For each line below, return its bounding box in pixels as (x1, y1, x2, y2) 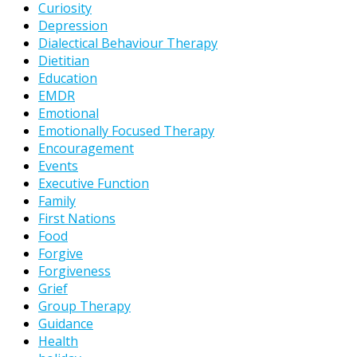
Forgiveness (38, 262, 111, 280)
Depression (38, 17, 108, 35)
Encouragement (38, 139, 134, 158)
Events (38, 157, 78, 175)
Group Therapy (38, 297, 131, 316)
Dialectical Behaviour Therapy (38, 34, 218, 53)
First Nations (38, 210, 116, 228)
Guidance (38, 315, 93, 333)
